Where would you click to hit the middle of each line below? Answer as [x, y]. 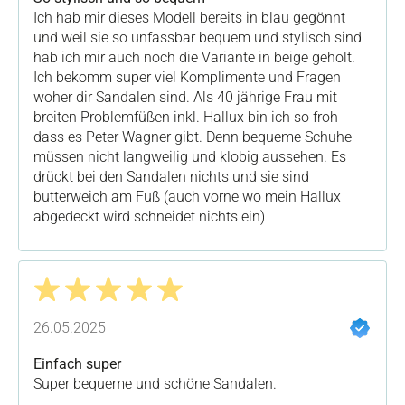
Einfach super [77, 364]
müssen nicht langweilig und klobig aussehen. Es [190, 157]
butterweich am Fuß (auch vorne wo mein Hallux [187, 197]
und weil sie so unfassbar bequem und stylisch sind [198, 38]
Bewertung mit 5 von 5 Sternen [130, 318]
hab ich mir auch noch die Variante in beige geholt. [194, 57]
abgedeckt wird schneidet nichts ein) [149, 217]
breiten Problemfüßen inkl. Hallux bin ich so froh [186, 117]
